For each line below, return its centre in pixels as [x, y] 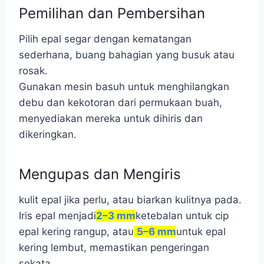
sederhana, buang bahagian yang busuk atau [127, 55]
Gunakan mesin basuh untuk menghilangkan [124, 87]
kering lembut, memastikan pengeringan [114, 247]
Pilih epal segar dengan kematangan [105, 39]
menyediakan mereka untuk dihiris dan [111, 118]
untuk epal [201, 232]
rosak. [33, 71]
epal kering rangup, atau [76, 232]
